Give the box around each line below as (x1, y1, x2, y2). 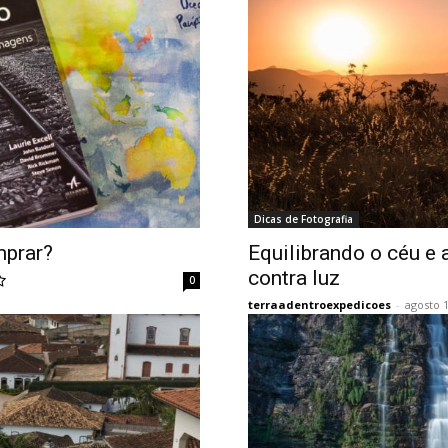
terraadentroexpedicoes (248, 297, 391, 312)
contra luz (248, 266, 340, 290)
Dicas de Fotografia (254, 212, 353, 226)
